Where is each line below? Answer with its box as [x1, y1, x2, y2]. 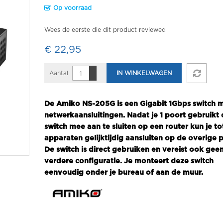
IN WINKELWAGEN [116, 70, 172, 76]
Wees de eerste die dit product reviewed [44, 27, 166, 33]
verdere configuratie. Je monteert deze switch [44, 157, 214, 165]
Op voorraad [53, 5, 92, 11]
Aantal [49, 70, 68, 76]
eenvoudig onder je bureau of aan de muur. [44, 169, 203, 176]
